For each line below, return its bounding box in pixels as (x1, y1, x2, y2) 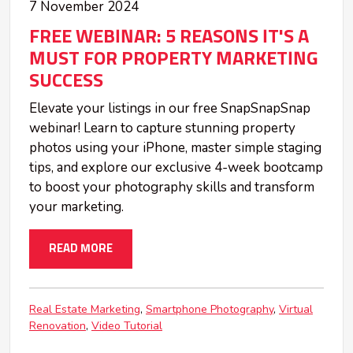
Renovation (29, 318, 86, 333)
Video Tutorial (91, 318, 162, 333)
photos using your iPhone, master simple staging (29, 138, 321, 157)
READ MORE (49, 242, 113, 255)
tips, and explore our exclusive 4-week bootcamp (29, 158, 323, 176)
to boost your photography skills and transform (29, 177, 314, 196)
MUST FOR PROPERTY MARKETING (29, 49, 318, 69)
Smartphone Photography (146, 301, 273, 317)
